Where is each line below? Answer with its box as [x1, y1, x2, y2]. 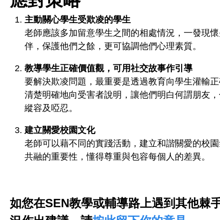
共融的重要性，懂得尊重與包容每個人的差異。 [25, 151, 210, 162]
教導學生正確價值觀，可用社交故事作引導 [25, 63, 192, 73]
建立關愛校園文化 [25, 125, 95, 135]
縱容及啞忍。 [25, 103, 78, 113]
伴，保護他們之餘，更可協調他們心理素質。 [25, 41, 201, 51]
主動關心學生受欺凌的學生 [25, 14, 131, 25]
